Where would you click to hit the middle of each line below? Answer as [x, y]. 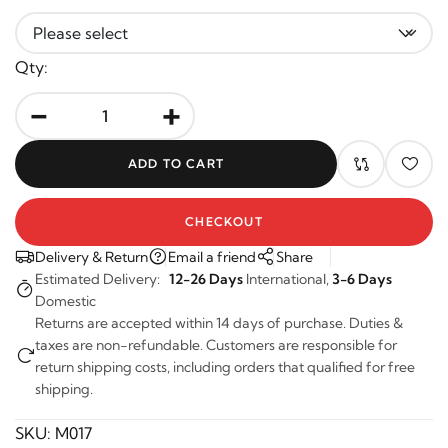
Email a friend [212, 241]
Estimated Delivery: [102, 263]
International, [287, 263]
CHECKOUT [219, 206]
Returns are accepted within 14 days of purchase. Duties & [219, 307]
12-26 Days [206, 263]
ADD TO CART [171, 148]
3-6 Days [362, 263]
